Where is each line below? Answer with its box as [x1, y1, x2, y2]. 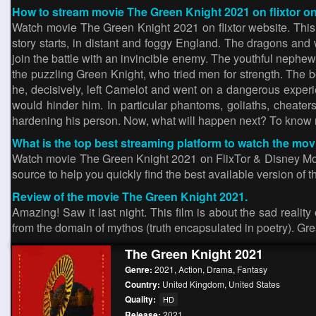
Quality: [125, 293, 158, 305]
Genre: [125, 263, 154, 276]
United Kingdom [162, 278, 224, 290]
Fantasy [237, 263, 267, 275]
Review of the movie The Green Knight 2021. [12, 188, 248, 205]
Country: [125, 278, 162, 291]
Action [178, 263, 202, 275]
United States [229, 278, 280, 290]
